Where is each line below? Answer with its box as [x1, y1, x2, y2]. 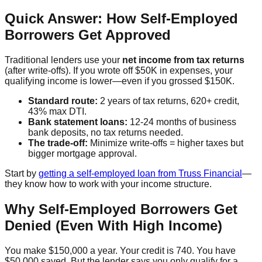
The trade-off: [28, 137, 88, 148]
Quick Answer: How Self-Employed [5, 11, 238, 26]
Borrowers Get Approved [5, 27, 171, 43]
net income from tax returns [122, 54, 244, 65]
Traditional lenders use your [5, 54, 122, 65]
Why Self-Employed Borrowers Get [5, 201, 237, 217]
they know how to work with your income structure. [5, 178, 212, 189]
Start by [5, 168, 36, 178]
